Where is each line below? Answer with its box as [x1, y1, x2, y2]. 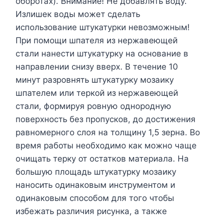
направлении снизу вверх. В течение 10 [16, 61, 178, 72]
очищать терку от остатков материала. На [16, 153, 189, 163]
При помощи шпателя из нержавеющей [16, 35, 178, 45]
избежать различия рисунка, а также [16, 206, 167, 216]
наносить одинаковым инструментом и [16, 180, 175, 190]
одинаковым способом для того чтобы [16, 193, 174, 203]
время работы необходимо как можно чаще [16, 140, 197, 150]
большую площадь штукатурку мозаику [16, 166, 176, 177]
